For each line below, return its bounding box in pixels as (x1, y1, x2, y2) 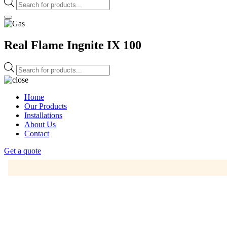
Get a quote (4, 146, 41, 155)
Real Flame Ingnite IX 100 (4, 38, 141, 52)
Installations (24, 110, 62, 120)
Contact (24, 129, 49, 138)
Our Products (24, 101, 67, 110)
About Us (24, 120, 56, 129)
